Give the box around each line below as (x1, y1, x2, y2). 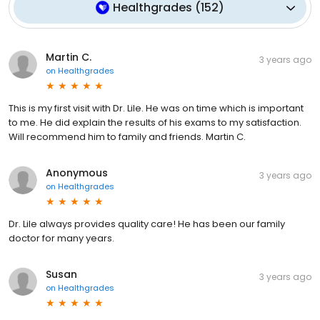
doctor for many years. (9, 231, 114, 246)
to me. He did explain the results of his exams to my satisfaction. (9, 116, 301, 130)
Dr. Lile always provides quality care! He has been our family (9, 217, 285, 231)
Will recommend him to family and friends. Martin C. (9, 130, 246, 144)
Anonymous (46, 166, 108, 181)
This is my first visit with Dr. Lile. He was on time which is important (9, 101, 304, 116)
